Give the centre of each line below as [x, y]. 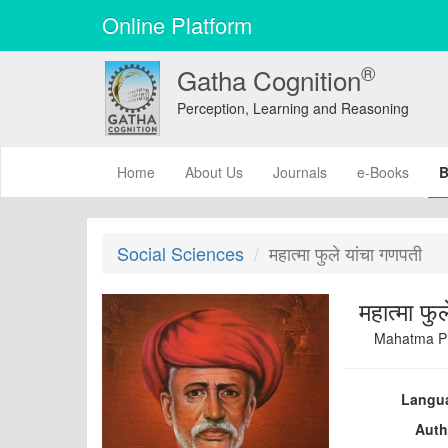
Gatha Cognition [268, 79]
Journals [300, 172]
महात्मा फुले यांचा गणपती [345, 253]
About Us [214, 172]
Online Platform [177, 24]
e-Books [383, 172]
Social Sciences [180, 253]
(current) [181, 171]
